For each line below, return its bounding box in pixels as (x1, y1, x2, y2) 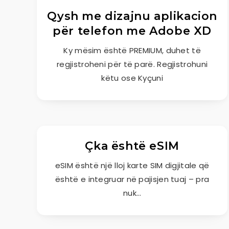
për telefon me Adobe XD (53, 24, 212, 38)
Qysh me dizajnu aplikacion (47, 9, 217, 23)
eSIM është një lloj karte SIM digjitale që (55, 160, 210, 171)
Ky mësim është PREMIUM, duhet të (63, 45, 201, 56)
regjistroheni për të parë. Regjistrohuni (57, 59, 208, 70)
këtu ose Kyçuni (101, 73, 163, 83)
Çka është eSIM (85, 139, 179, 153)
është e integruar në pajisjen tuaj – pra (55, 174, 210, 185)
